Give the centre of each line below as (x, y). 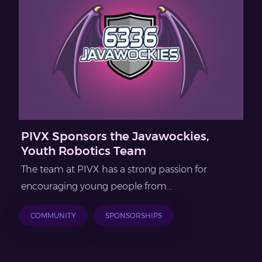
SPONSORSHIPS (134, 216)
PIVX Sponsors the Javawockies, (115, 137)
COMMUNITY (53, 216)
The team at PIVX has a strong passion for (114, 170)
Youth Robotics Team (84, 151)
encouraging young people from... (96, 187)
